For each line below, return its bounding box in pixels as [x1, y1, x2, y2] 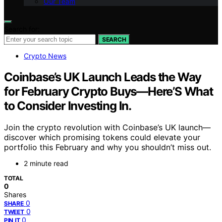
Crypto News [24, 51, 66, 60]
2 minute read [24, 159, 68, 168]
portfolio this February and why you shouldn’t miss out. [4, 142, 211, 153]
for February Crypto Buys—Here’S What [4, 84, 213, 99]
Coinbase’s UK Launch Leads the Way [4, 69, 202, 84]
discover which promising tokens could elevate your [4, 132, 200, 143]
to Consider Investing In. [4, 98, 132, 113]
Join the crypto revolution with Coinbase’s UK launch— [4, 122, 211, 133]
